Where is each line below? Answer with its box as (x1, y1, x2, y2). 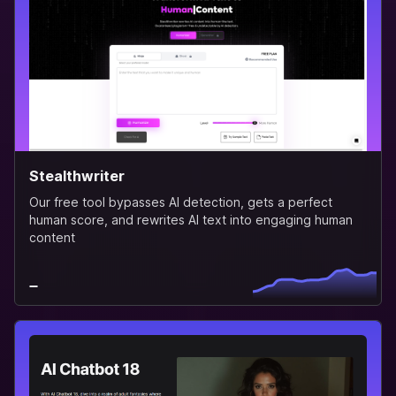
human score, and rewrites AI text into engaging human (29, 211, 353, 227)
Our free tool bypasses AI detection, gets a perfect (29, 194, 332, 209)
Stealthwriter (29, 166, 125, 185)
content (29, 229, 75, 245)
